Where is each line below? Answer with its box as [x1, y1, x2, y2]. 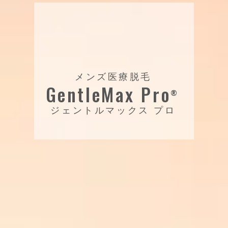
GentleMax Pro [45, 80, 171, 107]
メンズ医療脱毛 [74, 70, 152, 82]
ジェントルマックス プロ [50, 103, 176, 116]
